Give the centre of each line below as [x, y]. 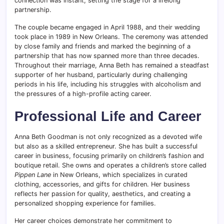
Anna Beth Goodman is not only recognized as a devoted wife [108, 137]
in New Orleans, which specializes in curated [119, 175]
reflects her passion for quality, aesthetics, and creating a [102, 194]
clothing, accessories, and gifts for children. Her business [102, 184]
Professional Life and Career [108, 116]
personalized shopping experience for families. [85, 203]
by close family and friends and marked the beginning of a [102, 46]
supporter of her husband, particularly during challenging [101, 75]
